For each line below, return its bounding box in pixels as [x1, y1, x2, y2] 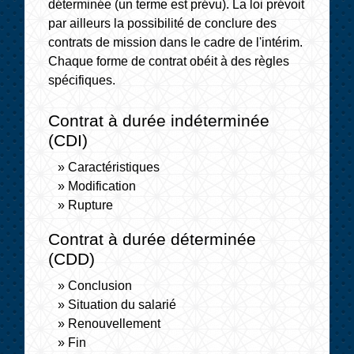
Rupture [68, 198, 114, 212]
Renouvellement [68, 316, 161, 330]
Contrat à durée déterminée [48, 229, 257, 248]
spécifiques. [48, 73, 116, 87]
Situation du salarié [68, 297, 177, 311]
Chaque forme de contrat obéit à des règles [48, 54, 290, 68]
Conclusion [68, 278, 133, 292]
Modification [68, 179, 137, 193]
